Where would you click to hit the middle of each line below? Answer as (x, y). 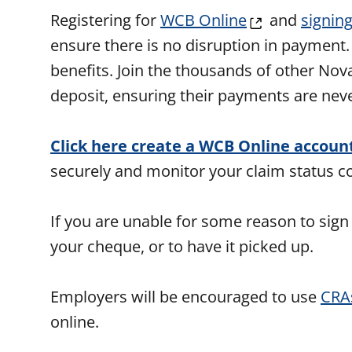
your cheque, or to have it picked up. (182, 246)
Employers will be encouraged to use (185, 297)
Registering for (105, 20)
